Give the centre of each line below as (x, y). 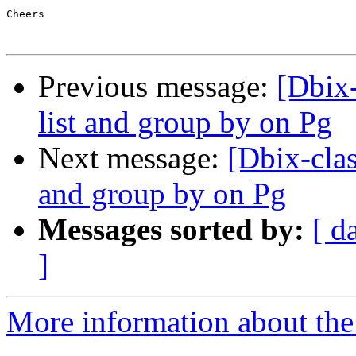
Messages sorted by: (171, 230)
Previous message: (157, 87)
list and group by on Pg (185, 122)
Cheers (25, 14)
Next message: (133, 158)
